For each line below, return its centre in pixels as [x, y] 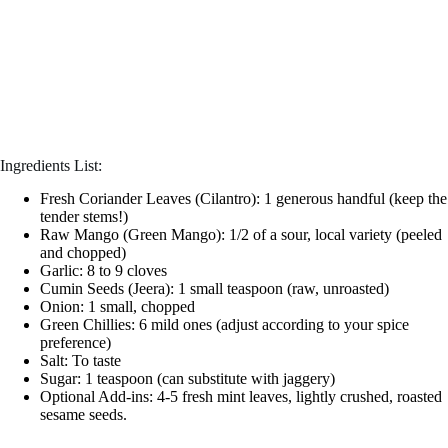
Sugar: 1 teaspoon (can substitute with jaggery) [187, 378]
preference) [75, 342]
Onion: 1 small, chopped [117, 306]
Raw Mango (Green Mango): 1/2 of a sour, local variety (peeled [241, 234]
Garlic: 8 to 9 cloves [103, 270]
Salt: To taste [80, 360]
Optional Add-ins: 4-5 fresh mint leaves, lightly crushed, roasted [241, 396]
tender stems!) [84, 216]
